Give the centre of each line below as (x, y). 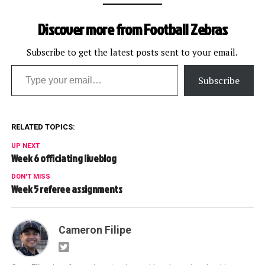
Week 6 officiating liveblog (64, 158)
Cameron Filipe (95, 230)
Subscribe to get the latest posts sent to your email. (132, 52)
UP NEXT (25, 146)
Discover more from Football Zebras (132, 29)
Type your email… (26, 64)
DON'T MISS (30, 176)
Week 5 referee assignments (67, 189)
